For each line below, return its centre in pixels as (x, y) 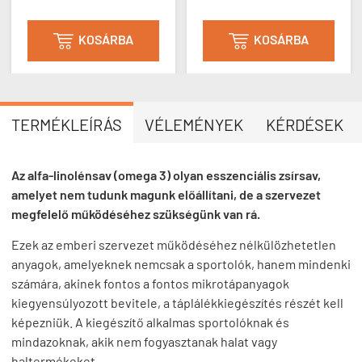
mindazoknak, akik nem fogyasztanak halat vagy (144, 341)
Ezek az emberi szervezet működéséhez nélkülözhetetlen (174, 244)
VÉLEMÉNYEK (194, 124)
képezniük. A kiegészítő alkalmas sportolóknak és (150, 322)
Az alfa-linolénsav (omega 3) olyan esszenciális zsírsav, (166, 175)
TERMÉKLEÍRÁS (67, 124)
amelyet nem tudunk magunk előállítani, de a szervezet (166, 194)
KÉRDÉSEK (305, 124)
